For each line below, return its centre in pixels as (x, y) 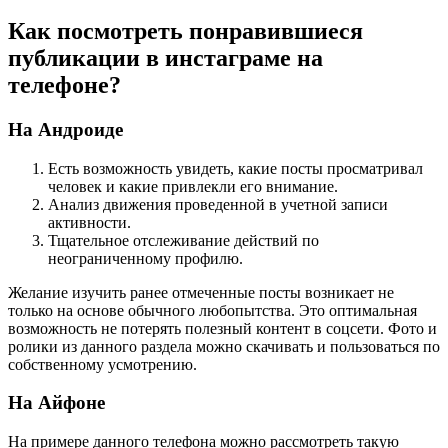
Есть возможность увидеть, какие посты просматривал (235, 168)
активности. (89, 222)
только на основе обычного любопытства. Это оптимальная (212, 310)
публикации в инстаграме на (165, 57)
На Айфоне (56, 403)
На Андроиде (65, 129)
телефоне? (64, 84)
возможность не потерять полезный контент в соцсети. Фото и (222, 328)
